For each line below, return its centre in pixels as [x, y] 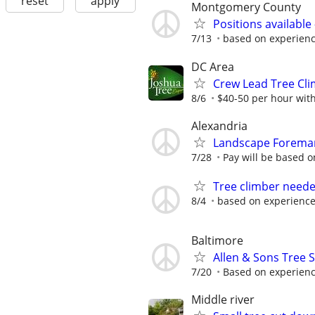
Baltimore [217, 241]
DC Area [213, 66]
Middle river [223, 300]
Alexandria [219, 126]
